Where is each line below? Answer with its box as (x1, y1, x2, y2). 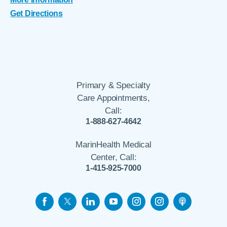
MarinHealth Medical (75, 139, 152, 149)
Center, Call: (90, 152, 137, 162)
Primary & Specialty (77, 81, 150, 91)
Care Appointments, (77, 93, 150, 103)
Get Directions (10, 9, 63, 18)
